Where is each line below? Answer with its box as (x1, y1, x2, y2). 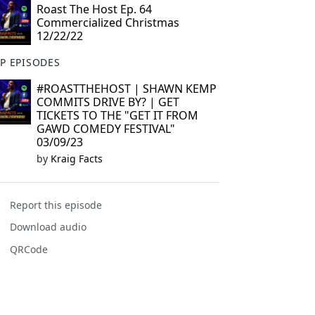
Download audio (10, 220, 87, 234)
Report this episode (10, 198, 103, 212)
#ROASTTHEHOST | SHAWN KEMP (36, 81, 217, 96)
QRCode (10, 242, 49, 256)
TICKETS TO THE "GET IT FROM (36, 108, 198, 123)
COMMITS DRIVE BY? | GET (36, 94, 179, 110)
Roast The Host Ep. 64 (36, 1, 152, 17)
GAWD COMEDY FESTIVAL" (36, 121, 175, 136)
